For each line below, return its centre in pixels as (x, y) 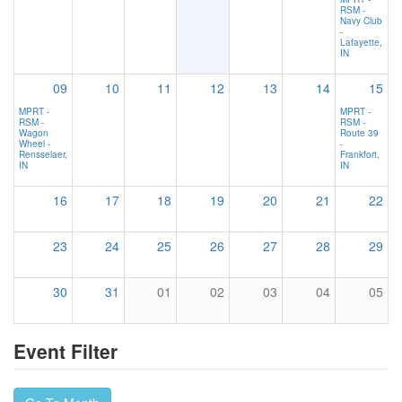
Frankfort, (360, 155)
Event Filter (66, 351)
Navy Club (361, 21)
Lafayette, (361, 43)
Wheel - (35, 144)
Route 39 (359, 133)
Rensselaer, (43, 155)
